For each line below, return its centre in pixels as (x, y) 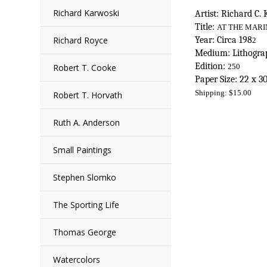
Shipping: (212, 93)
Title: (206, 27)
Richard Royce (81, 40)
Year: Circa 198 (224, 40)
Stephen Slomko (85, 177)
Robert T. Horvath (88, 95)
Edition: (212, 66)
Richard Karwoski (86, 13)
